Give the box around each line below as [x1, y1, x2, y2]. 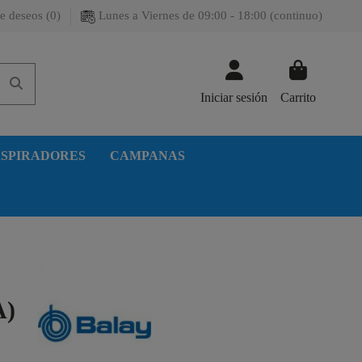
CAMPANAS [110, 148, 185, 162]
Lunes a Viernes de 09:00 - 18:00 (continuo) [95, 9, 322, 22]
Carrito [280, 90, 316, 105]
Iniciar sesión [200, 90, 267, 105]
